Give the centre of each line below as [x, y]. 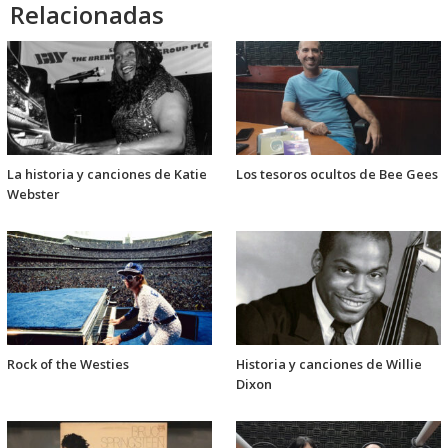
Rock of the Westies [68, 364]
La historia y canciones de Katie [107, 174]
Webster [33, 194]
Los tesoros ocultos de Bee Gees [337, 174]
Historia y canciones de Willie [329, 364]
